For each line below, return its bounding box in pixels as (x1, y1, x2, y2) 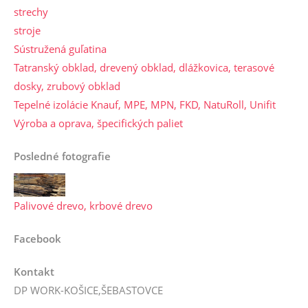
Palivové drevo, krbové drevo (14, 199, 153, 213)
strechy (14, 5, 48, 19)
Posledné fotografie (14, 149, 111, 163)
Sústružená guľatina (14, 42, 107, 56)
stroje (14, 23, 41, 37)
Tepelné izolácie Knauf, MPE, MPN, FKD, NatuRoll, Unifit (14, 98, 276, 111)
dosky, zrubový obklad (14, 79, 120, 93)
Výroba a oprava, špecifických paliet (14, 116, 183, 130)
